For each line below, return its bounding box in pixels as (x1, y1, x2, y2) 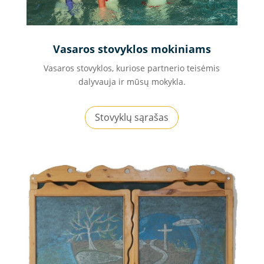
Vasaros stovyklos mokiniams (52, 42, 211, 57)
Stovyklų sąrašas (95, 110, 169, 124)
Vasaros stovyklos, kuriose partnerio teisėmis (44, 62, 220, 74)
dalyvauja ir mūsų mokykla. (78, 76, 186, 88)
